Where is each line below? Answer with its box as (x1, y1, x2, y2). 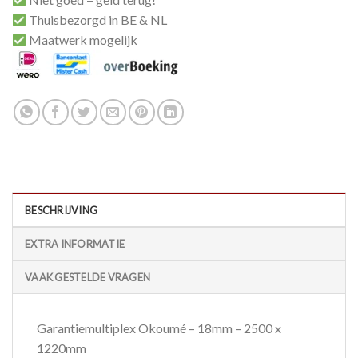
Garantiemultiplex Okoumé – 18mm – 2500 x (37, 320, 281, 336)
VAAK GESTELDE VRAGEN (25, 271, 151, 284)
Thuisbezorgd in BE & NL (26, 11, 168, 27)
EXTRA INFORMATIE (25, 237, 125, 251)
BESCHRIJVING (25, 204, 98, 217)
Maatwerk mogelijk (26, 31, 138, 47)
